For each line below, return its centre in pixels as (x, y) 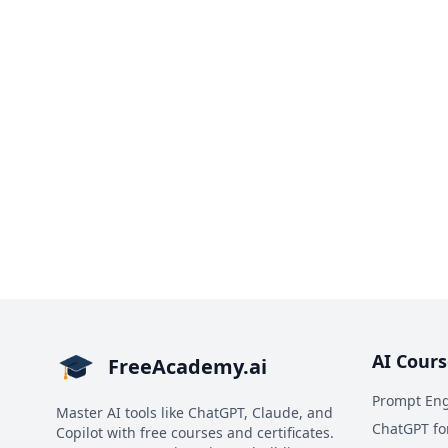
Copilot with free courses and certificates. (195, 432)
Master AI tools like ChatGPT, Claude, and (194, 412)
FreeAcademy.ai (187, 366)
